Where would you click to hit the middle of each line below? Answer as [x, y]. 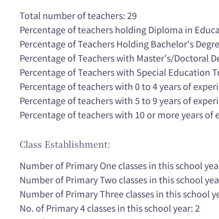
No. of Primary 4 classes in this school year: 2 [110, 208]
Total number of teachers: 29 [78, 15]
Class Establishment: [65, 144]
